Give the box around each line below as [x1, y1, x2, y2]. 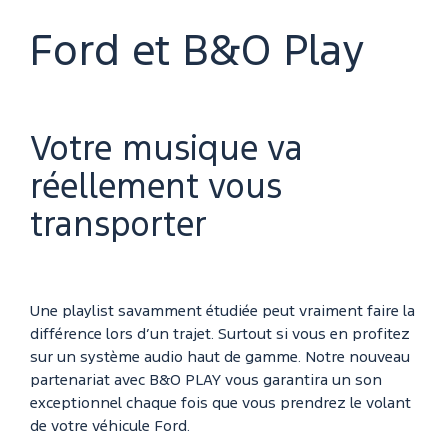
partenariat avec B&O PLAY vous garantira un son [30, 373, 382, 388]
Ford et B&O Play [30, 33, 364, 72]
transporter [30, 210, 207, 242]
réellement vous [30, 172, 282, 204]
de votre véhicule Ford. [30, 419, 190, 434]
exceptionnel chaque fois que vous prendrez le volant [30, 396, 411, 411]
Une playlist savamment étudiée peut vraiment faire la [30, 304, 415, 319]
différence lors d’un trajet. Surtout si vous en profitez [30, 327, 410, 342]
